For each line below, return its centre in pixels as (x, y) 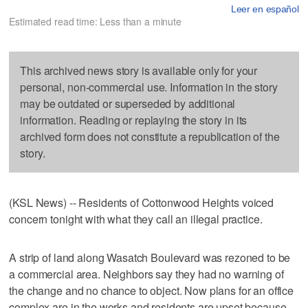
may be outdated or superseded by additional (128, 103)
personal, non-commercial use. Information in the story (149, 87)
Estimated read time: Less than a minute (95, 21)
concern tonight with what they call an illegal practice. (136, 219)
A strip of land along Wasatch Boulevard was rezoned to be (150, 257)
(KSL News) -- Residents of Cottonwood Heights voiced (142, 202)
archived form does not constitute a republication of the (150, 136)
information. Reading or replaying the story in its (134, 120)
